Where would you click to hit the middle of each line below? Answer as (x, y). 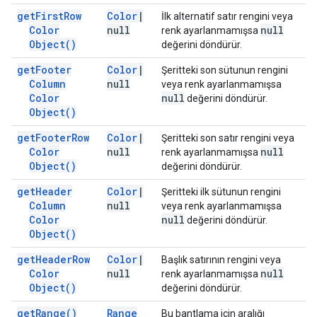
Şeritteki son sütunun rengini (225, 70)
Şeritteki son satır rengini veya (228, 138)
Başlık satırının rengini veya (221, 260)
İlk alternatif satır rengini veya (227, 16)
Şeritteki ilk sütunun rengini (221, 192)
